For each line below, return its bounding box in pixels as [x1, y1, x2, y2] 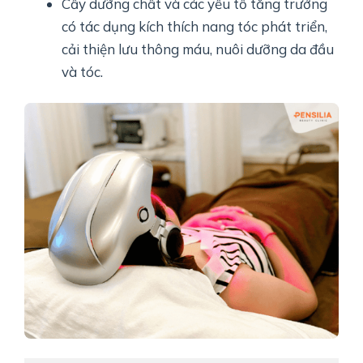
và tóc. [62, 63, 104, 81]
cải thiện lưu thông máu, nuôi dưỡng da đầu [62, 41, 335, 58]
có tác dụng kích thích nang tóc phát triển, [62, 18, 328, 36]
